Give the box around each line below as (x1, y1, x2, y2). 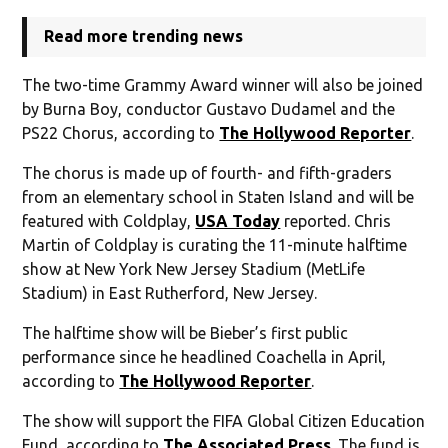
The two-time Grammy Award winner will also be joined (22, 75, 424, 94)
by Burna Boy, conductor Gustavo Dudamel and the (22, 99, 396, 118)
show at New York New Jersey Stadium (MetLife (22, 259, 366, 278)
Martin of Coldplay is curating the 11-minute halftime (22, 235, 408, 254)
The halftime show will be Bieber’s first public (22, 323, 349, 342)
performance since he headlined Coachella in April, (22, 347, 387, 366)
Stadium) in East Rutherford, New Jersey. (22, 283, 318, 302)
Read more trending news (44, 26, 244, 45)
